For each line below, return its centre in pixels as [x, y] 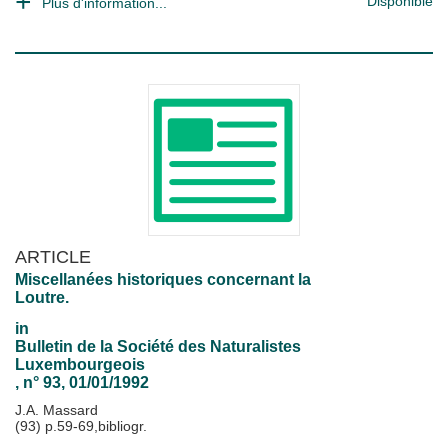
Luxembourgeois [80, 364]
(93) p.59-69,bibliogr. [81, 426]
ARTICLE [53, 256]
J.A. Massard [56, 410]
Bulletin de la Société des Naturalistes [158, 346]
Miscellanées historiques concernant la [163, 279]
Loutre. [42, 297]
